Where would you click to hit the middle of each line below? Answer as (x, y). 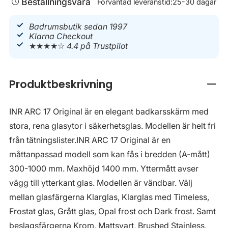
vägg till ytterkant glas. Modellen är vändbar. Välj (101, 182)
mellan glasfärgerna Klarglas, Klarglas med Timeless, (109, 197)
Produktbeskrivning (61, 84)
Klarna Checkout (61, 37)
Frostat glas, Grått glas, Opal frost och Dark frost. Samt (112, 211)
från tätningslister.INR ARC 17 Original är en (90, 140)
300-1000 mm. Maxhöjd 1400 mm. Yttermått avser (104, 168)
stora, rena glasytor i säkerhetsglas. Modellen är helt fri (112, 125)
